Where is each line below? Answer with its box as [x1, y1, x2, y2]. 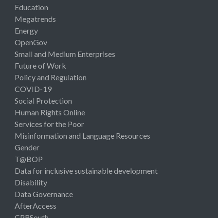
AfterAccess [15, 200, 56, 210]
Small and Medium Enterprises [15, 49, 115, 58]
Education [15, 2, 48, 12]
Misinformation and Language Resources [15, 130, 150, 140]
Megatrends [15, 14, 56, 23]
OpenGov [15, 37, 47, 47]
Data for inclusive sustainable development [15, 165, 158, 175]
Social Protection [15, 95, 72, 105]
